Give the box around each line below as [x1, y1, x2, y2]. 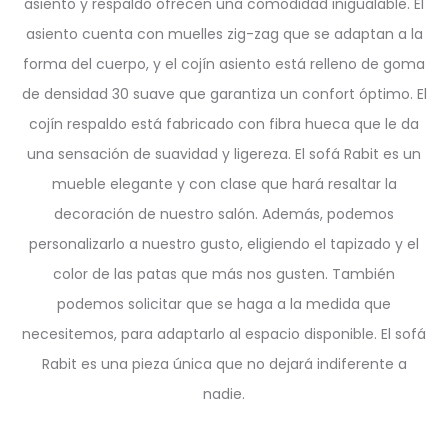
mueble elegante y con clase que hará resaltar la [51, 174, 397, 195]
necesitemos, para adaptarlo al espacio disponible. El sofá [22, 324, 426, 345]
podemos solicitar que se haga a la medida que [57, 294, 391, 315]
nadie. [203, 384, 245, 405]
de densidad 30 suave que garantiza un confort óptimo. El [21, 84, 427, 105]
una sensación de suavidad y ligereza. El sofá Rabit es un [27, 144, 421, 165]
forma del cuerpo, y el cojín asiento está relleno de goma [23, 54, 425, 75]
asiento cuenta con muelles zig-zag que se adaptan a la [25, 24, 423, 45]
